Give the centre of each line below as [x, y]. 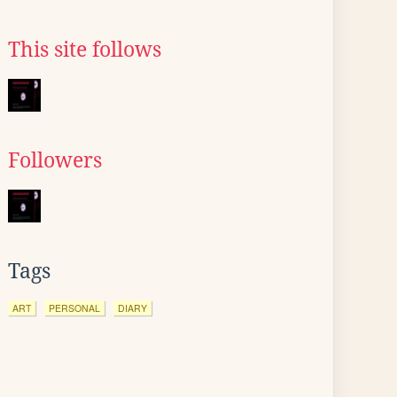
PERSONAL [74, 308]
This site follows [85, 50]
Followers [55, 160]
